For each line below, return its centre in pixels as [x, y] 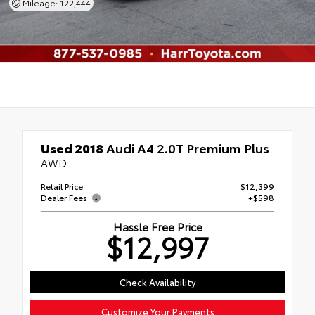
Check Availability [157, 282]
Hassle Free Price [157, 226]
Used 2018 [72, 148]
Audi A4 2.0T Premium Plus [186, 148]
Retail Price [62, 186]
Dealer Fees [65, 197]
